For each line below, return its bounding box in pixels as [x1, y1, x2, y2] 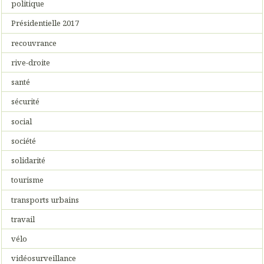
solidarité [11, 155, 46, 166]
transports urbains [11, 194, 80, 205]
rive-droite [11, 57, 51, 68]
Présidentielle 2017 [11, 18, 80, 29]
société [11, 135, 37, 146]
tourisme [11, 174, 44, 186]
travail [11, 213, 35, 225]
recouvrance [11, 37, 57, 48]
